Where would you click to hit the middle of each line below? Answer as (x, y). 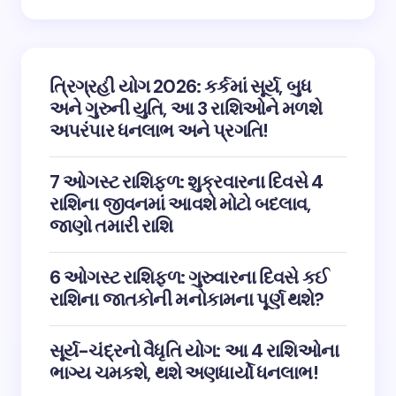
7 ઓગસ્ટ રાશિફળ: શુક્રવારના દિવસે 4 (186, 182)
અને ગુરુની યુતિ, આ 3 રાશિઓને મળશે (186, 108)
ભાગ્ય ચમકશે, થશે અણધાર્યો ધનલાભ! (183, 373)
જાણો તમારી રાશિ (111, 226)
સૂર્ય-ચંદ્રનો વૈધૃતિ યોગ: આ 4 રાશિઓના (194, 350)
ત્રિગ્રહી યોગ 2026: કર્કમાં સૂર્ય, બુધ (180, 86)
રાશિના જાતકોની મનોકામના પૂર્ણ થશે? (187, 299)
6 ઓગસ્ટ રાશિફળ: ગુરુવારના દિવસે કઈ (189, 277)
